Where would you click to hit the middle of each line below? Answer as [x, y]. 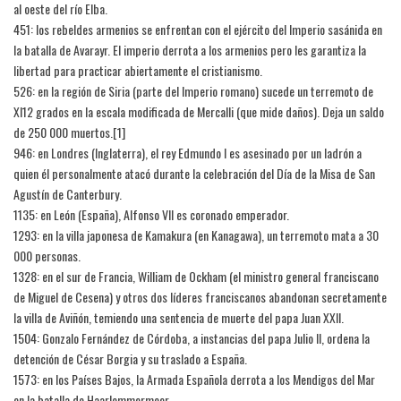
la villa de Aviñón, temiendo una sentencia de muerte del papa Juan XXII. [179, 318]
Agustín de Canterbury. [68, 194]
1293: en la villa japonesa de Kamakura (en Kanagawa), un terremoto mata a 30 [196, 235]
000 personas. [47, 256]
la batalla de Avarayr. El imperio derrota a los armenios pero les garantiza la [190, 50]
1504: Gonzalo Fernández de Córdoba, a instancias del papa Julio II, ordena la [192, 338]
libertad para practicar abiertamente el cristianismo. [138, 71]
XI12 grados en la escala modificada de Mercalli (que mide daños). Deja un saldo [199, 112]
